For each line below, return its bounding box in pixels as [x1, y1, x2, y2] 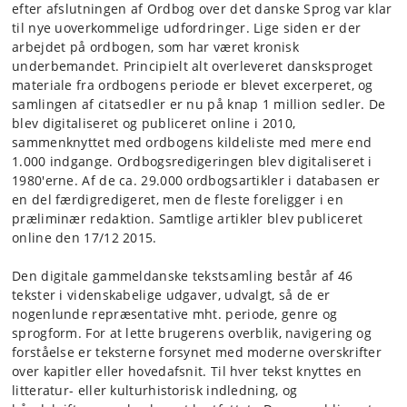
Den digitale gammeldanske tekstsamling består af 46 [12, 267, 353, 284]
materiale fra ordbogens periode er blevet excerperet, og [12, 76, 373, 94]
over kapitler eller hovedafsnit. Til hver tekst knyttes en [12, 362, 362, 380]
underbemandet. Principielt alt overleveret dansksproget [12, 57, 373, 74]
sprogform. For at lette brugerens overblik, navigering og [12, 324, 372, 342]
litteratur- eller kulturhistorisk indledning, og [12, 382, 298, 399]
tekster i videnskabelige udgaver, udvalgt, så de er [12, 286, 331, 303]
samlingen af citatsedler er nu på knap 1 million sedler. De [12, 95, 386, 113]
